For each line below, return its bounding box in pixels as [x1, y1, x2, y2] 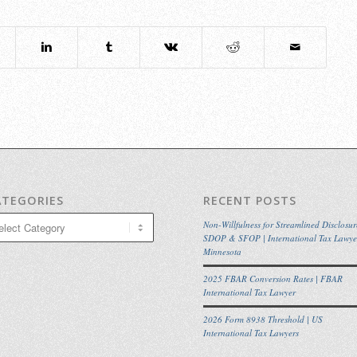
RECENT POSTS [202, 192, 296, 208]
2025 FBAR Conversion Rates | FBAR [202, 272, 343, 284]
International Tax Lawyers [202, 326, 299, 339]
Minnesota [202, 245, 241, 257]
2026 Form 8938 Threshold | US [202, 312, 323, 325]
